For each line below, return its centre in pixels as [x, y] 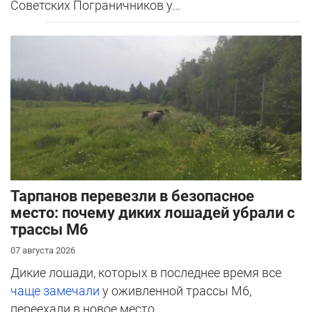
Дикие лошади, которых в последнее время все [146, 273]
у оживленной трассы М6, [177, 291]
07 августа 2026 [43, 251]
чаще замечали [56, 291]
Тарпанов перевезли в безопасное [132, 196]
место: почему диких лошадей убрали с [153, 213]
